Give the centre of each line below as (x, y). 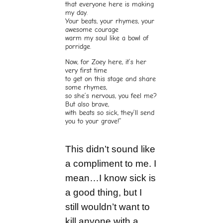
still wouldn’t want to (108, 207)
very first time (86, 70)
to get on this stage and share (111, 79)
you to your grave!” (94, 121)
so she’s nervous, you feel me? (111, 96)
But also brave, (87, 104)
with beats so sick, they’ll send (110, 112)
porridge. (78, 46)
